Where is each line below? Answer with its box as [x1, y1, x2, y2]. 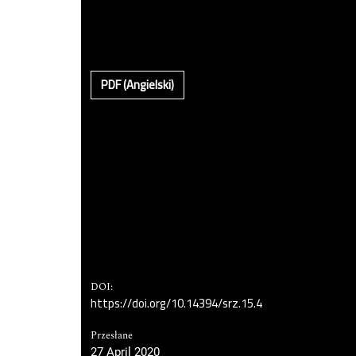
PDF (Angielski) [101, 72, 174, 96]
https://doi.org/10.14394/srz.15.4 [91, 292, 262, 315]
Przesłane [91, 328, 133, 343]
